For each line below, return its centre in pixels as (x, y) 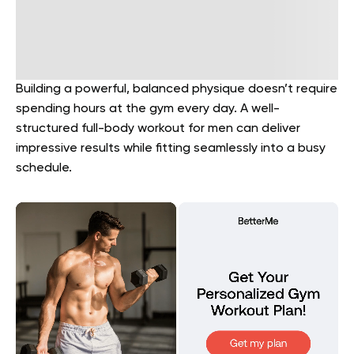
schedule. (44, 168)
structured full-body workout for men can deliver (158, 129)
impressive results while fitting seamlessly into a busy (171, 149)
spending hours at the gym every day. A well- (148, 109)
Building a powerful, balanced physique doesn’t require (177, 89)
